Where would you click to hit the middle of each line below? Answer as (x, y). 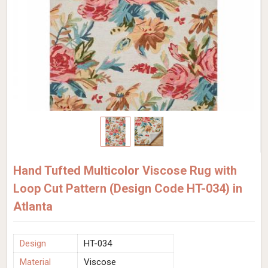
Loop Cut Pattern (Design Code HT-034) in (128, 188)
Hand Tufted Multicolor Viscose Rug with (125, 170)
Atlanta (33, 206)
